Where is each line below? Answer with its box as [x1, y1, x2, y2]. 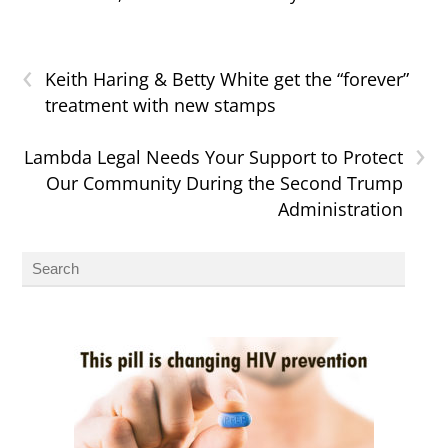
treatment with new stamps [45, 93, 277, 118]
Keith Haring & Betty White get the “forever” [45, 67, 410, 92]
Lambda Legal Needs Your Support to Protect [23, 145, 403, 170]
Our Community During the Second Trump [45, 171, 403, 196]
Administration [277, 197, 403, 222]
